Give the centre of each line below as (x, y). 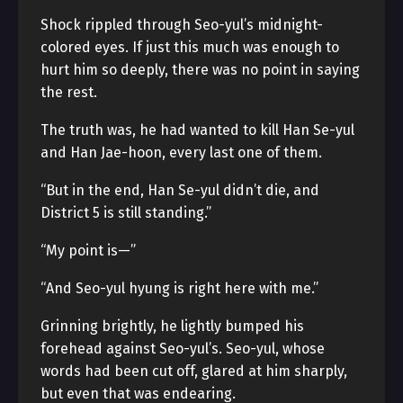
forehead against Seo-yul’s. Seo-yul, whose (183, 349)
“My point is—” (88, 251)
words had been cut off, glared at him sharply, (194, 371)
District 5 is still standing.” (126, 213)
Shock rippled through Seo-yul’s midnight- (182, 25)
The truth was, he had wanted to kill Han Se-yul (197, 130)
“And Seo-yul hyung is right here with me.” (179, 288)
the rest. (69, 92)
